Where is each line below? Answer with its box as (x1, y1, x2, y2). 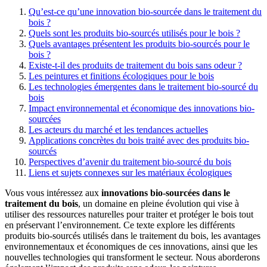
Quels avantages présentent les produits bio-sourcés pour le (29, 38, 250, 49)
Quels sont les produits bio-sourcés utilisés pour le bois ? (29, 27, 240, 38)
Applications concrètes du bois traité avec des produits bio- (29, 135, 249, 145)
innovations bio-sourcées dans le (101, 187, 230, 198)
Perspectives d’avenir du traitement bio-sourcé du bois (29, 156, 231, 167)
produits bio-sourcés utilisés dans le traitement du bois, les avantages (5, 230, 260, 241)
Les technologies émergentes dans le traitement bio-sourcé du (29, 81, 258, 92)
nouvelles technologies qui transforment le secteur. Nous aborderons (5, 252, 260, 262)
